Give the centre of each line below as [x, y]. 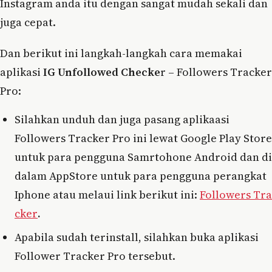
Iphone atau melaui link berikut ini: [107, 194]
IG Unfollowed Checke [102, 72]
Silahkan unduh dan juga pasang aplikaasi [122, 119]
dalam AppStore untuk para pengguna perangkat [141, 175]
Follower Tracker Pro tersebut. [95, 256]
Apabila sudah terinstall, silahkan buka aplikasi [137, 237]
